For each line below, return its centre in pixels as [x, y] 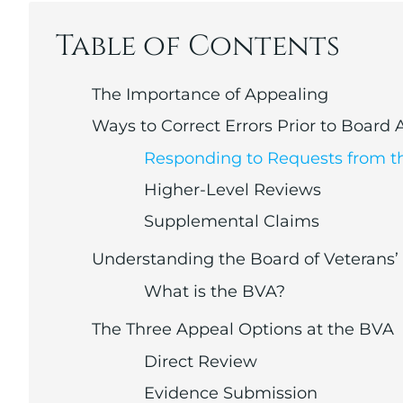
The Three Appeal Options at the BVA [243, 330]
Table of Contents [198, 47]
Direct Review [201, 362]
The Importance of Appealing [212, 95]
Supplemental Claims [232, 222]
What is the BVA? [215, 292]
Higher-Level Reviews [233, 190]
